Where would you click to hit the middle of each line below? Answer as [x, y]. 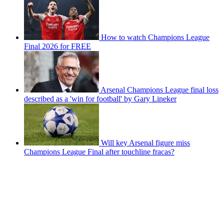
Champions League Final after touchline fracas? [99, 152]
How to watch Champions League [155, 37]
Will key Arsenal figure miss [145, 143]
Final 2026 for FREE [57, 46]
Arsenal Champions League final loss [159, 90]
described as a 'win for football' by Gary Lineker [100, 99]
